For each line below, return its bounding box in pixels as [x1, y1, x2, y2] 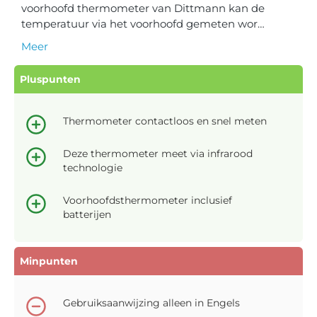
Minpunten [20, 254, 78, 267]
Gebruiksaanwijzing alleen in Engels [63, 296, 240, 309]
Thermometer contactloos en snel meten [63, 114, 267, 127]
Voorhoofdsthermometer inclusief [63, 193, 232, 207]
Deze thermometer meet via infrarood [63, 146, 253, 160]
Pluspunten [20, 72, 81, 86]
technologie [63, 161, 122, 174]
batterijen [63, 207, 111, 221]
